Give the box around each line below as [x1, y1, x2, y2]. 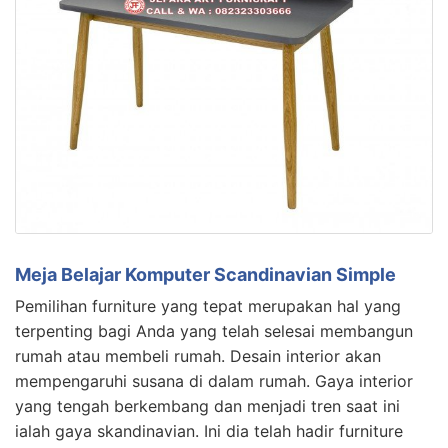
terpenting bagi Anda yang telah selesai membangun [15, 320, 413, 341]
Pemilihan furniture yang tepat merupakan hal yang [15, 295, 401, 316]
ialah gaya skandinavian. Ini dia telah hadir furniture [15, 420, 403, 441]
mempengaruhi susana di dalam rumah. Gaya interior [15, 370, 413, 391]
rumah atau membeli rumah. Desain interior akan [15, 345, 381, 366]
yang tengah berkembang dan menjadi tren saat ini [15, 395, 400, 416]
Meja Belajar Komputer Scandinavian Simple [15, 263, 396, 285]
